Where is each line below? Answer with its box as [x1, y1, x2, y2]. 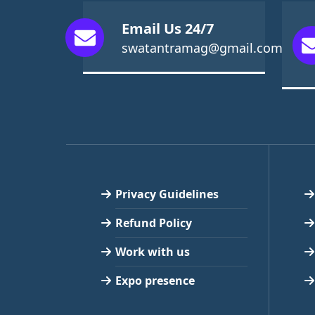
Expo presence [115, 272, 195, 288]
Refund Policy [115, 214, 192, 231]
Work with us [115, 243, 190, 259]
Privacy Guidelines [115, 186, 219, 202]
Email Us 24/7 [122, 18, 214, 38]
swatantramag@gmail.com [122, 39, 283, 56]
